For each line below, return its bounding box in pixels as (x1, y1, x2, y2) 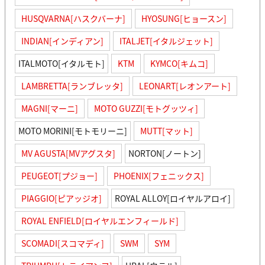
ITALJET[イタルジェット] (119, 34, 213, 47)
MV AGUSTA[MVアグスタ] (21, 147, 115, 159)
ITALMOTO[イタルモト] (18, 57, 105, 69)
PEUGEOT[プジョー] (21, 169, 98, 182)
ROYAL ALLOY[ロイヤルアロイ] (115, 192, 231, 204)
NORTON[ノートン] (128, 147, 201, 159)
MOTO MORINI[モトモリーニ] (18, 124, 127, 137)
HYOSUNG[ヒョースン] (141, 12, 227, 24)
